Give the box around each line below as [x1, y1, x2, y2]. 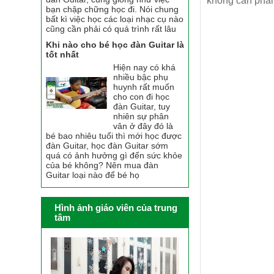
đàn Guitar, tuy [113, 102, 171, 112]
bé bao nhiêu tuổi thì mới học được [46, 131, 182, 141]
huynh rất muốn [113, 82, 175, 92]
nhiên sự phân [113, 111, 169, 122]
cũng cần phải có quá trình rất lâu [46, 24, 177, 34]
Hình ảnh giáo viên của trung [54, 203, 178, 213]
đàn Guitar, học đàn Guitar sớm [46, 141, 169, 151]
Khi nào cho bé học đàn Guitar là [46, 40, 185, 50]
